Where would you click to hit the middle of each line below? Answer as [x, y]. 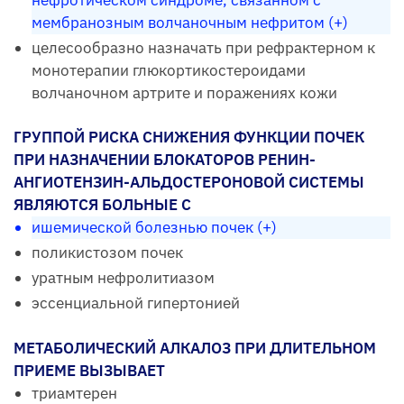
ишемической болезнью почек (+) [154, 228]
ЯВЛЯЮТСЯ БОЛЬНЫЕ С [102, 205]
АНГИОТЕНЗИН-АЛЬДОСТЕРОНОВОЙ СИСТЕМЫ [189, 183]
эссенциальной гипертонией [136, 303]
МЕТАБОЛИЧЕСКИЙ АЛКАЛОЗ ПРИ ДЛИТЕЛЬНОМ [195, 348]
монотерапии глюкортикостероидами [169, 71]
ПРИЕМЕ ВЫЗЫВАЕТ [89, 370]
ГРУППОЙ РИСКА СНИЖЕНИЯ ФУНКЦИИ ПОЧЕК [189, 138]
